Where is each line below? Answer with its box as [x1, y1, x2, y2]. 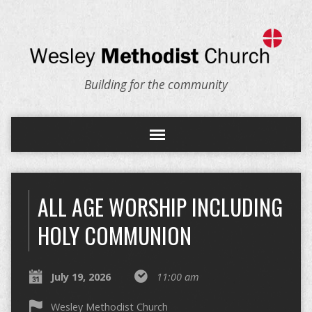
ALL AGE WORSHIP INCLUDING [37, 190, 283, 223]
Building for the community [84, 77, 228, 93]
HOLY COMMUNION [37, 219, 192, 251]
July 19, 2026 [50, 270, 111, 283]
